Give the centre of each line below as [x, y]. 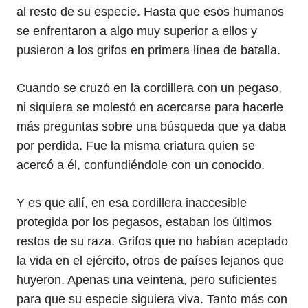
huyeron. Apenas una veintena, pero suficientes [147, 280]
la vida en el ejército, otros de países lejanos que [150, 261]
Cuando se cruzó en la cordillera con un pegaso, [149, 88]
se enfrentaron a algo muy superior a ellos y [137, 31]
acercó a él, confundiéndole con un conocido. [141, 165]
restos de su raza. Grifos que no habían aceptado [152, 241]
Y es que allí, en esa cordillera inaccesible [132, 203]
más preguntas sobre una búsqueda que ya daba [151, 126]
